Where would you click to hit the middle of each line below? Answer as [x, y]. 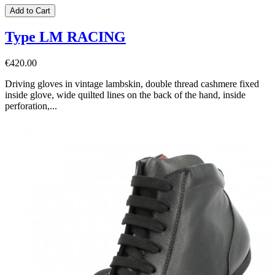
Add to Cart [30, 10]
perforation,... [31, 106]
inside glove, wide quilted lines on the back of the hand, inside [125, 95]
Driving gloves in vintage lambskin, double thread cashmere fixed [132, 84]
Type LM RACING [65, 37]
